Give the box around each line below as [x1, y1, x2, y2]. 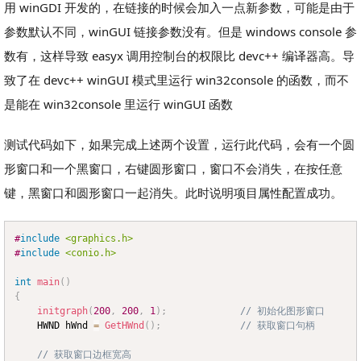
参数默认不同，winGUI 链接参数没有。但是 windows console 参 [4, 23, 357, 40]
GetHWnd [105, 320, 144, 332]
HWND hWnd [37, 320, 93, 332]
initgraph [37, 305, 88, 317]
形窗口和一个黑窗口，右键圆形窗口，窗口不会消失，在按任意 [4, 160, 342, 177]
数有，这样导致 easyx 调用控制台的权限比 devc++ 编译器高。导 [4, 48, 355, 64]
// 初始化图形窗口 [240, 305, 325, 317]
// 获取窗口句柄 [240, 320, 315, 332]
